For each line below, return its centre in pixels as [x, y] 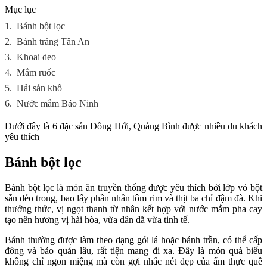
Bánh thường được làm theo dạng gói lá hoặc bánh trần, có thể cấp [133, 240]
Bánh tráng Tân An [53, 41]
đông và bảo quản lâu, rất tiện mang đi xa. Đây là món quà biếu [133, 250]
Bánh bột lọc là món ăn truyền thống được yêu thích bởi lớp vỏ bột [133, 187]
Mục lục [20, 9]
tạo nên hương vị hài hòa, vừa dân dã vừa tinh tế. [98, 219]
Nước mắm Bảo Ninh [58, 103]
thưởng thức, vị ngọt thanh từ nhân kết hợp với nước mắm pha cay [133, 209]
